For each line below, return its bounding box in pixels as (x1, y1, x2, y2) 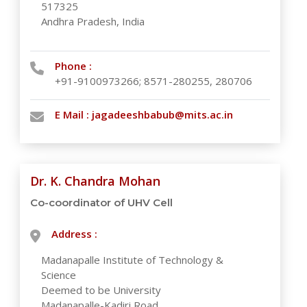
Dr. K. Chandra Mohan (30, 173, 161, 189)
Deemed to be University (41, 283, 162, 297)
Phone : (55, 59, 93, 73)
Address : (51, 227, 98, 241)
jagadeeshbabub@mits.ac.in (92, 108, 234, 121)
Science (41, 268, 77, 282)
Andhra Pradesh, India (41, 14, 145, 28)
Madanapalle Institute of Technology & (41, 253, 224, 267)
